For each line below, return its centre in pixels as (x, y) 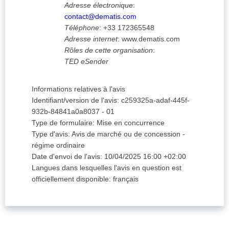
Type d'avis (50, 134)
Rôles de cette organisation (109, 50)
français (126, 179)
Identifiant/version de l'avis (74, 100)
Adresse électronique (99, 5)
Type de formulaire (62, 123)
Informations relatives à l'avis (78, 89)
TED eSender (86, 62)
